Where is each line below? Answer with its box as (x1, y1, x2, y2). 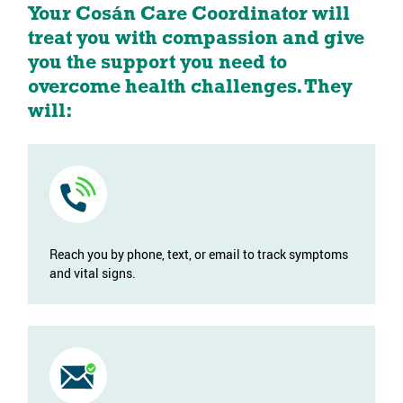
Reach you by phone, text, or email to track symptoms (49, 246, 348, 264)
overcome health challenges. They (27, 78, 353, 98)
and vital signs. (49, 264, 136, 282)
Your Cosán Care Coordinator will (27, 5, 350, 25)
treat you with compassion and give (27, 30, 364, 49)
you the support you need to (27, 54, 287, 74)
